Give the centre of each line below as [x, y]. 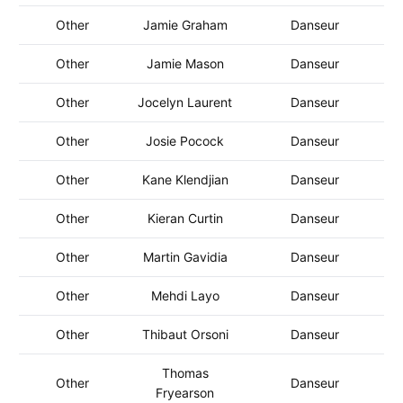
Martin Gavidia [185, 257]
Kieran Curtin [185, 218]
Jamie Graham [185, 25]
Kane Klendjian [185, 179]
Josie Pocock [185, 141]
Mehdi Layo [185, 296]
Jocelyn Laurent [185, 102]
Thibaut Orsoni [185, 334]
